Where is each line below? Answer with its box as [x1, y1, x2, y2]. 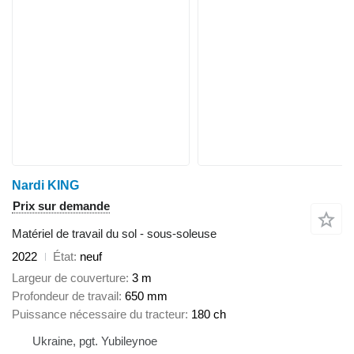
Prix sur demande [13, 199, 110, 213]
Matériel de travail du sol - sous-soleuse [12, 227, 217, 241]
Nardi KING [12, 179, 79, 193]
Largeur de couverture [12, 270, 126, 284]
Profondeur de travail [12, 288, 119, 303]
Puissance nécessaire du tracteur [12, 307, 185, 321]
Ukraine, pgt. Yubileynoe [32, 333, 157, 348]
